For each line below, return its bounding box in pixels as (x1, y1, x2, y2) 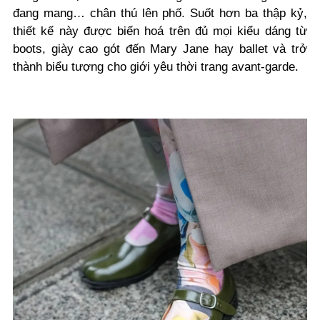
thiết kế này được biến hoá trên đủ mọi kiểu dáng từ (13, 24, 307, 39)
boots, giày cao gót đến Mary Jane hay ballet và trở (13, 42, 307, 56)
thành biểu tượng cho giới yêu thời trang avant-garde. (13, 60, 299, 74)
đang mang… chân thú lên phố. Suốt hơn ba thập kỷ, (13, 6, 307, 21)
